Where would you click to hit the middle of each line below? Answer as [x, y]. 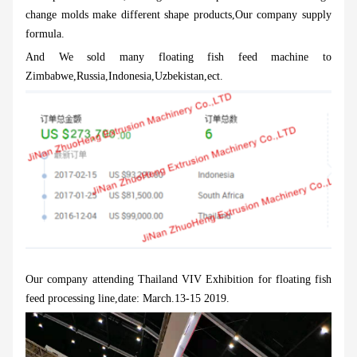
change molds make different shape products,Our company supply [178, 15]
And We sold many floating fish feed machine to [178, 57]
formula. [45, 34]
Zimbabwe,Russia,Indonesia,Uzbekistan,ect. [124, 76]
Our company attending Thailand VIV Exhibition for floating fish [178, 279]
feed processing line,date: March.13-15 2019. [127, 298]
